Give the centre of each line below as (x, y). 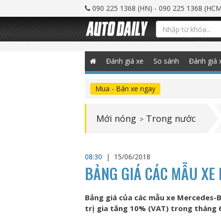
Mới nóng (116, 118)
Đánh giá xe (125, 61)
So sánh (166, 61)
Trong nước (171, 118)
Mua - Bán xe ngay (125, 89)
